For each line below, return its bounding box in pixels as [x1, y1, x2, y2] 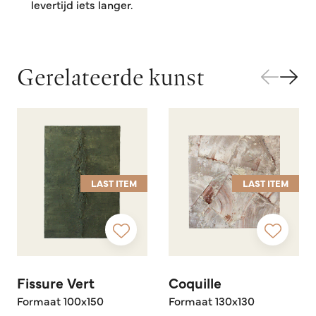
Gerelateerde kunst [17, 63, 205, 92]
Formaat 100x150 [17, 293, 104, 309]
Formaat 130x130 [169, 293, 255, 309]
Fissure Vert [17, 273, 95, 293]
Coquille [169, 273, 221, 293]
